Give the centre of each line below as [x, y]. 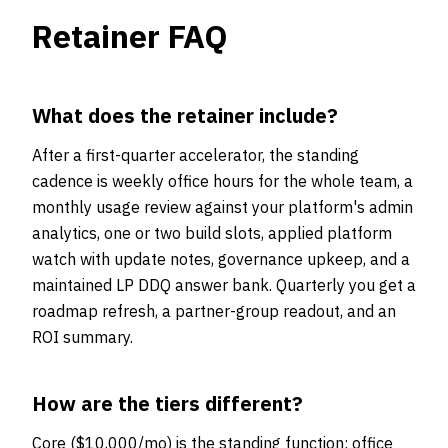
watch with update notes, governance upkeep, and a [221, 259]
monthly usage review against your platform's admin [222, 207]
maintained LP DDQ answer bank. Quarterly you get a [224, 285]
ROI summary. [82, 337]
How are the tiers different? [167, 403]
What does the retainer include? [185, 115]
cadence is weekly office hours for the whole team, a [222, 181]
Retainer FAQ [130, 36]
